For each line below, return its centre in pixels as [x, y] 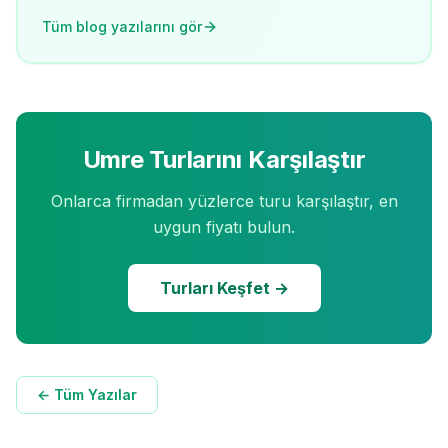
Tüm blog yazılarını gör [122, 26]
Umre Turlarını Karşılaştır [224, 159]
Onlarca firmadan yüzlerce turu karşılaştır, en [224, 201]
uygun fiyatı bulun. [224, 227]
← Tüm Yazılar [87, 394]
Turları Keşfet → [224, 288]
